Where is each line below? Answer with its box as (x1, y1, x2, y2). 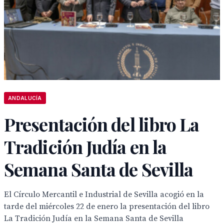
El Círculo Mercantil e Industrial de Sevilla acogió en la (4, 189, 204, 199)
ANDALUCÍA (8, 95, 42, 101)
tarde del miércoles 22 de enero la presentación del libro (4, 201, 209, 211)
